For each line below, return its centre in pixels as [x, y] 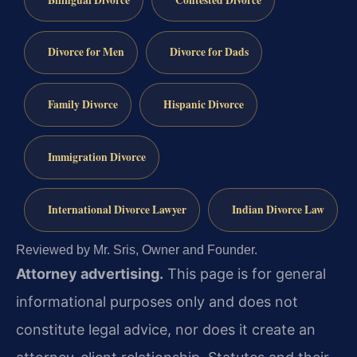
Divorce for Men [86, 52]
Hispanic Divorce [203, 105]
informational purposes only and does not [157, 301]
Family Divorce [82, 105]
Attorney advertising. [90, 273]
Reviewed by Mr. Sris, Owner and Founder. [137, 249]
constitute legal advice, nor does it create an [166, 329]
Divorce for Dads [209, 52]
